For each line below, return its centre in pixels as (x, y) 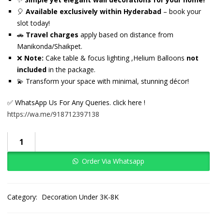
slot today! (33, 23)
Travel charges (52, 35)
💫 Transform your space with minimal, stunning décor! (103, 81)
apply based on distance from (126, 35)
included (32, 70)
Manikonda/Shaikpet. (50, 46)
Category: (23, 197)
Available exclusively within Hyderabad (93, 11)
